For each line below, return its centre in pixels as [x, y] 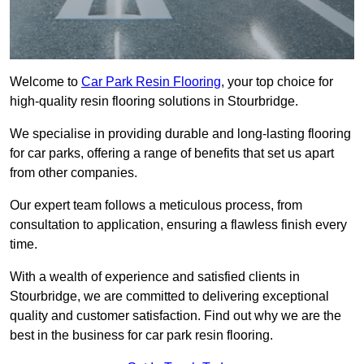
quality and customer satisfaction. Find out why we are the [175, 316]
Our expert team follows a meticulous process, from [156, 206]
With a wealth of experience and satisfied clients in [155, 277]
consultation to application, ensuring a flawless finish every [178, 225]
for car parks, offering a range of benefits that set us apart [172, 154]
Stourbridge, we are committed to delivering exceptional [169, 297]
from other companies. [75, 173]
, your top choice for [277, 82]
